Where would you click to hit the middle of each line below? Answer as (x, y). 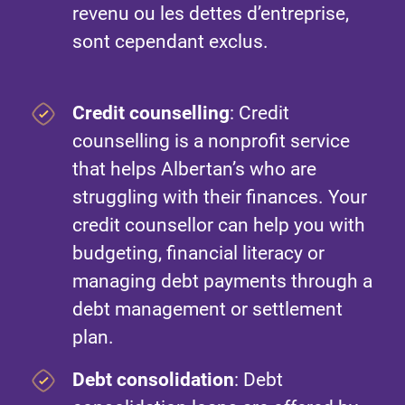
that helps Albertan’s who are (194, 170)
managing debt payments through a (222, 282)
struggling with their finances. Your (220, 198)
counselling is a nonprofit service (211, 141)
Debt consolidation (153, 380)
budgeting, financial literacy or (198, 254)
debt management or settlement (207, 310)
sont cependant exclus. (170, 42)
